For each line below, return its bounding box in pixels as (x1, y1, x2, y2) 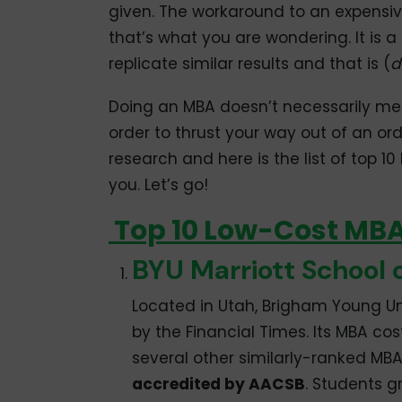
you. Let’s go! (108, 173, 208, 196)
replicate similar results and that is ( (108, 52, 390, 74)
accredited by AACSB (131, 373, 305, 396)
